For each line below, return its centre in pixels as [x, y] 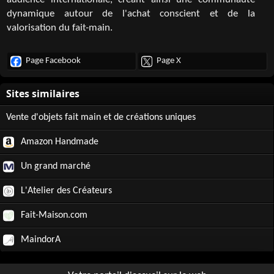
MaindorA [39, 240]
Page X [169, 61]
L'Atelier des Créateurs [65, 191]
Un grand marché [54, 166]
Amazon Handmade [58, 142]
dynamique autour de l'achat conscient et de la [131, 14]
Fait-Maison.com [53, 215]
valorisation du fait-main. [60, 28]
